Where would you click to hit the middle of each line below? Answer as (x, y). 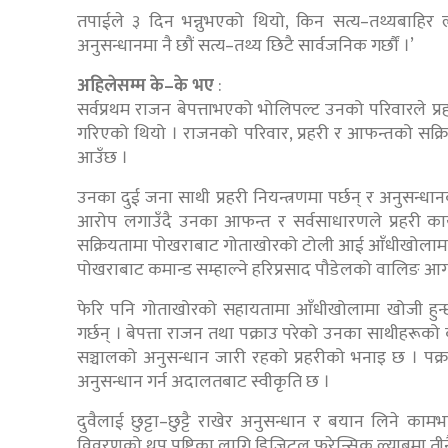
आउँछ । (102, 158)
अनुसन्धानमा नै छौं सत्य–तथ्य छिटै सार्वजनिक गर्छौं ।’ (245, 46)
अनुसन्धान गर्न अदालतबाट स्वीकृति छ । (203, 382)
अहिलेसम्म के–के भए (145, 86)
